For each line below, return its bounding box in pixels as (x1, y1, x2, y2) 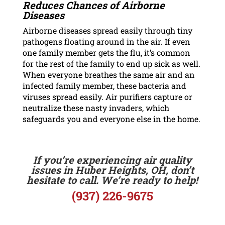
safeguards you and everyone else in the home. (22, 113, 200, 124)
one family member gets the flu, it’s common (22, 47, 190, 58)
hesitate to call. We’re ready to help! (27, 173, 198, 186)
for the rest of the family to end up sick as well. (22, 58, 200, 69)
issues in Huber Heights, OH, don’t (31, 163, 194, 176)
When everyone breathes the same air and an (22, 69, 195, 80)
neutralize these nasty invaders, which (22, 102, 169, 113)
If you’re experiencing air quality (33, 153, 192, 166)
